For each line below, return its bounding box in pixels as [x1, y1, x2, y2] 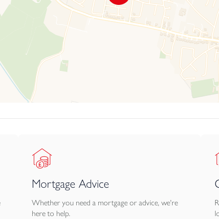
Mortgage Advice [32, 176, 109, 191]
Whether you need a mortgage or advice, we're [32, 198, 178, 207]
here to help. [32, 209, 71, 218]
